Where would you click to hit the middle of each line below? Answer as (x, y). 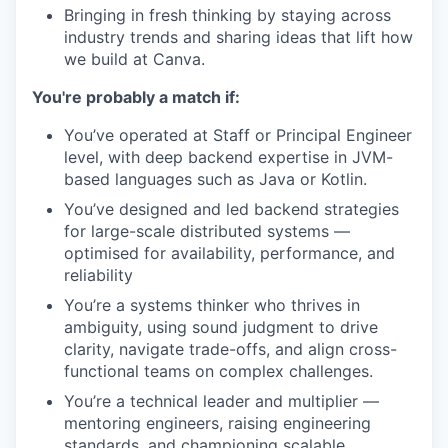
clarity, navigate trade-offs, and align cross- (230, 348)
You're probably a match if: (136, 96)
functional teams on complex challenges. (218, 370)
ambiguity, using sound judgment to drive (221, 326)
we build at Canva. (134, 58)
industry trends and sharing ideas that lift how (238, 36)
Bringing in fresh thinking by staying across (227, 14)
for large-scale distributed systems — (207, 230)
